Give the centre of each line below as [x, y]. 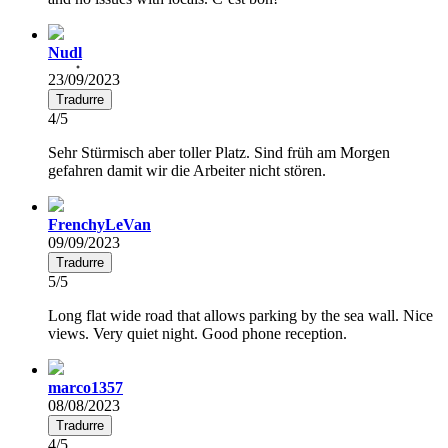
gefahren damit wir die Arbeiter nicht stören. [187, 170]
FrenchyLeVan [99, 224]
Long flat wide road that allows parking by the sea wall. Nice [240, 315]
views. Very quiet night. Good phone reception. [197, 333]
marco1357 [85, 387]
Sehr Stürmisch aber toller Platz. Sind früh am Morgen [219, 152]
